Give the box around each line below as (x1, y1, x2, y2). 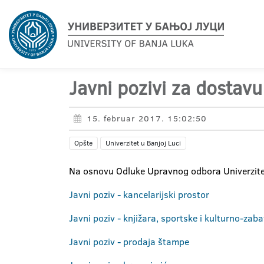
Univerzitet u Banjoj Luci (105, 138, 181, 148)
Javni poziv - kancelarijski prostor (69, 188, 209, 201)
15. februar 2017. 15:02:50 (87, 113, 207, 124)
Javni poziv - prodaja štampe (69, 235, 189, 248)
